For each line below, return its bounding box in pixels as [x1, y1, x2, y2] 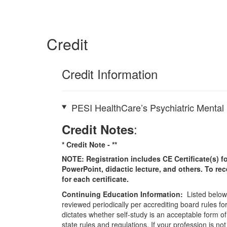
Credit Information [62, 65, 158, 83]
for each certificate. [62, 173, 129, 184]
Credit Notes [62, 120, 134, 138]
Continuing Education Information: [62, 188, 183, 199]
